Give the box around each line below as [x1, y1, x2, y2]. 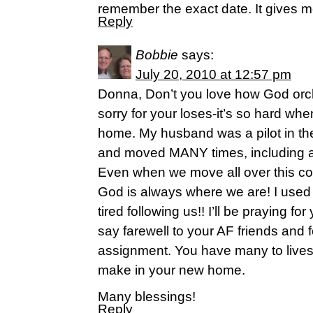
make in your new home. [98, 263, 245, 277]
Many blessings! [98, 289, 196, 304]
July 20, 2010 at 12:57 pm [136, 67, 291, 82]
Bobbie [136, 48, 178, 62]
